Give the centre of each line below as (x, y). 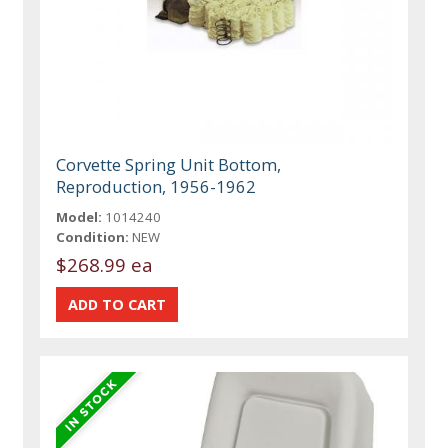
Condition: (93, 236)
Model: (79, 216)
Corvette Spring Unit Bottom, (169, 164)
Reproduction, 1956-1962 (156, 186)
